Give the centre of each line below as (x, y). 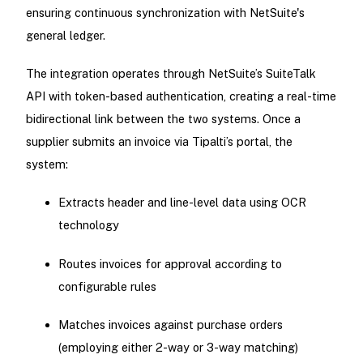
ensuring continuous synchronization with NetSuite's (165, 13)
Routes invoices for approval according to (170, 263)
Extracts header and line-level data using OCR (182, 203)
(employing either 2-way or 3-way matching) (178, 347)
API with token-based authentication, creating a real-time (181, 96)
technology (88, 225)
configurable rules (107, 286)
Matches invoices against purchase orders (170, 324)
